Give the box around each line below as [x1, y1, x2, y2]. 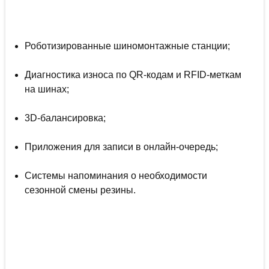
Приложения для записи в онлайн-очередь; [24, 142, 218, 153]
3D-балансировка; [24, 113, 106, 124]
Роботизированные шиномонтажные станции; [24, 41, 230, 52]
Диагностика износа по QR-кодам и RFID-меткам [24, 70, 241, 80]
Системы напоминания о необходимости [24, 171, 207, 181]
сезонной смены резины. [24, 185, 136, 196]
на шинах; [24, 84, 69, 95]
